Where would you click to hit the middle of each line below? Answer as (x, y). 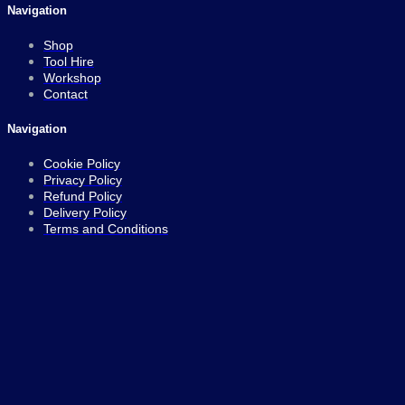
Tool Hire (69, 61)
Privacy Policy (83, 180)
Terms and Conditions (106, 229)
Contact (66, 94)
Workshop (72, 77)
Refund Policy (83, 197)
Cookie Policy (82, 164)
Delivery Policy (85, 213)
